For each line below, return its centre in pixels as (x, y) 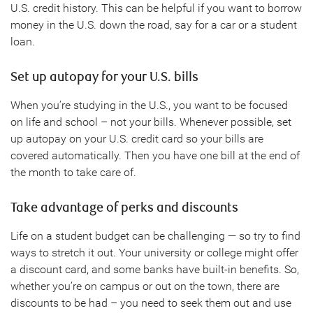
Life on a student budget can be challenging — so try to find (155, 235)
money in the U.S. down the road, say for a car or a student (154, 24)
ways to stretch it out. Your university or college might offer (154, 252)
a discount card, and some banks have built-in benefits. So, (155, 269)
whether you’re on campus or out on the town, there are (145, 286)
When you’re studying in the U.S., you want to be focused (149, 105)
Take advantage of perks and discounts (124, 208)
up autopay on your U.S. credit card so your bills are (137, 138)
